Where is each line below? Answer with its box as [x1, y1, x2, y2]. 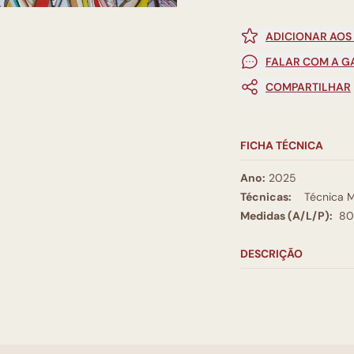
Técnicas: [240, 190, 292, 204]
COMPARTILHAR [265, 80, 351, 94]
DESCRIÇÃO [240, 247, 303, 261]
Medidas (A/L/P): [240, 209, 333, 223]
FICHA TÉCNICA [240, 138, 323, 153]
